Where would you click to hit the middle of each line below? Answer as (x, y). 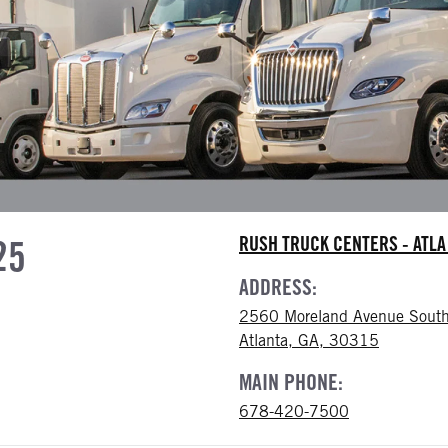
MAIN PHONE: (291, 382)
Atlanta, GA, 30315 (309, 340)
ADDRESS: (278, 287)
